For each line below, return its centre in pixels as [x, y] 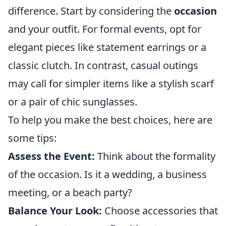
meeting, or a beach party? [70, 192]
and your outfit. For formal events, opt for [105, 29]
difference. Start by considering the [91, 11]
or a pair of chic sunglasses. [73, 102]
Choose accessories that [160, 211]
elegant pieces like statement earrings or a [107, 47]
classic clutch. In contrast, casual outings [103, 65]
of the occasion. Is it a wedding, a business [107, 174]
